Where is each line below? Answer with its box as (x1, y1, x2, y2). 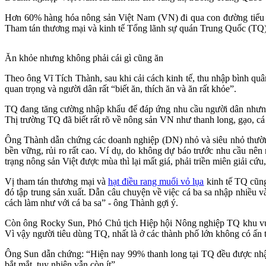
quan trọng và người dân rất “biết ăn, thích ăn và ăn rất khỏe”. (5, 83, 236, 94)
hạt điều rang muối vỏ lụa (107, 176, 204, 186)
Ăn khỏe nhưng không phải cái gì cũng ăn (5, 52, 163, 63)
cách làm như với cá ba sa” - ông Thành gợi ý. (5, 197, 178, 208)
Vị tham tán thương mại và (5, 176, 108, 186)
